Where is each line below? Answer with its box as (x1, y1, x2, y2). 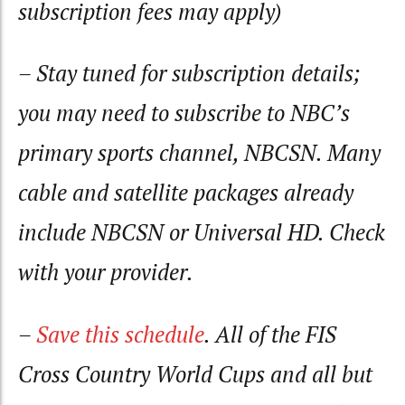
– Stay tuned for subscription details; (18, 59, 361, 89)
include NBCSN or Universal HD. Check (18, 218, 385, 248)
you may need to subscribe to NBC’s (18, 99, 350, 128)
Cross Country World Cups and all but (18, 359, 372, 389)
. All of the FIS (204, 319, 336, 349)
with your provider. (18, 258, 193, 287)
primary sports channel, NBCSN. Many (18, 138, 381, 168)
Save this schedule (36, 319, 204, 349)
